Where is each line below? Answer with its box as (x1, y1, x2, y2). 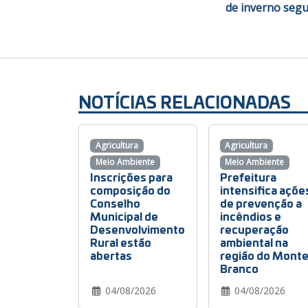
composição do (90, 181, 170, 197)
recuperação (219, 220, 289, 236)
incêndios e (219, 207, 281, 223)
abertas (90, 246, 132, 263)
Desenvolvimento (90, 220, 185, 236)
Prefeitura (219, 168, 276, 184)
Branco (219, 259, 258, 276)
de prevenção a (219, 194, 302, 210)
